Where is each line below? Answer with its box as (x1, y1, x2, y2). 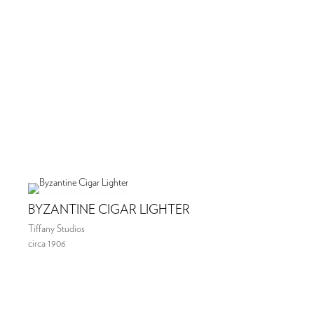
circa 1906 (28, 239, 66, 250)
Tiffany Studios (28, 224, 85, 235)
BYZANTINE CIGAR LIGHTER (28, 204, 190, 217)
